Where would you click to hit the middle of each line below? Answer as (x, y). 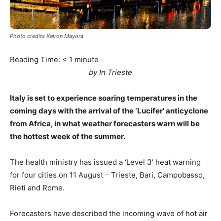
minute (87, 60)
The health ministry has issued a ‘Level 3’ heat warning (105, 162)
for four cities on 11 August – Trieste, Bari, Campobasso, (107, 175)
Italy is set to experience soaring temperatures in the (104, 98)
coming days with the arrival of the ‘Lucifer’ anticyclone (109, 111)
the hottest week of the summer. (68, 137)
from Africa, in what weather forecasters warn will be (105, 124)
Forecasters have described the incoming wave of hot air (109, 214)
